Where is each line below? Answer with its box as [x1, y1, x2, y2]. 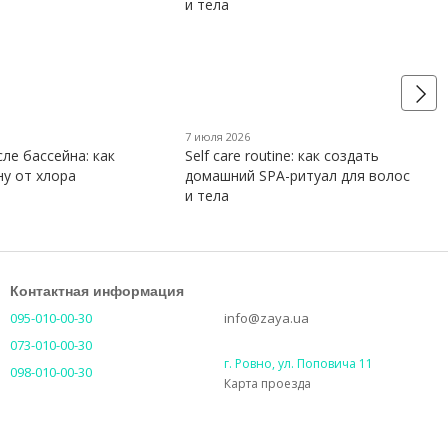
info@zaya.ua [224, 309, 309, 328]
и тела [185, 186, 230, 206]
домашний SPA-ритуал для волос [185, 166, 411, 186]
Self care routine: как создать [185, 146, 380, 166]
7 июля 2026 [185, 129, 251, 145]
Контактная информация [10, 283, 184, 300]
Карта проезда [224, 375, 311, 393]
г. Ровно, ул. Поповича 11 [224, 355, 373, 373]
